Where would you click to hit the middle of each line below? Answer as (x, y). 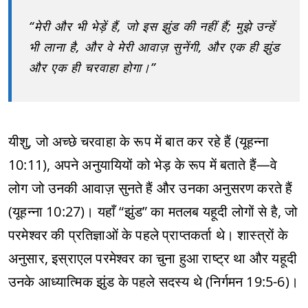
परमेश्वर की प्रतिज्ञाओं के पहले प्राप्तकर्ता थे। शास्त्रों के (148, 235)
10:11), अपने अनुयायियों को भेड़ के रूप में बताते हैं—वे (143, 165)
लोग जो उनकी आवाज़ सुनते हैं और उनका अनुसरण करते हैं (151, 188)
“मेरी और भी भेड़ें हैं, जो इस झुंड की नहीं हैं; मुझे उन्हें (152, 26)
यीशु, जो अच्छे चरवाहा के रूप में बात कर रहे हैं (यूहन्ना (139, 141)
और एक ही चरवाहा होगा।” (92, 67)
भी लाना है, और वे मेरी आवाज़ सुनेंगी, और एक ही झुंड (154, 47)
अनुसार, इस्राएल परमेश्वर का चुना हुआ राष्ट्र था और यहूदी (153, 258)
